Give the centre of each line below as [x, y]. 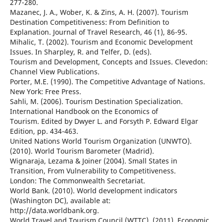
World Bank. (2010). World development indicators [93, 191]
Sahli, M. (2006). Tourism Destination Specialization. [96, 102]
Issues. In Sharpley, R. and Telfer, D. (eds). [81, 52]
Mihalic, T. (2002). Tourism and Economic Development [101, 42]
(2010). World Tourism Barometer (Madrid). [82, 151]
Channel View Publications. [55, 72]
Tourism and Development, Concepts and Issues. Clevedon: [109, 62]
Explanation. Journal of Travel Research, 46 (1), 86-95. [98, 32]
